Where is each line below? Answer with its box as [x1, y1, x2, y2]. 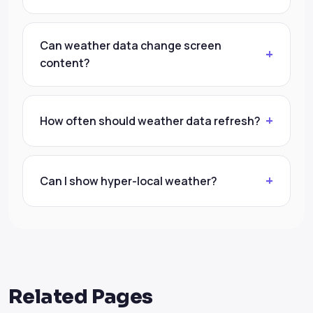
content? [40, 55, 90, 71]
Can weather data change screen [40, 38, 221, 54]
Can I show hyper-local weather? [40, 173, 217, 189]
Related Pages [8, 284, 153, 310]
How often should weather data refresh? [40, 112, 261, 129]
